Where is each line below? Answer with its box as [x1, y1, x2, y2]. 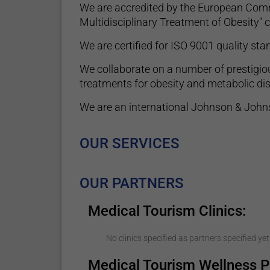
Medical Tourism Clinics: [87, 202, 246, 219]
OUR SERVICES [80, 135, 180, 152]
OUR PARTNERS [80, 175, 184, 192]
